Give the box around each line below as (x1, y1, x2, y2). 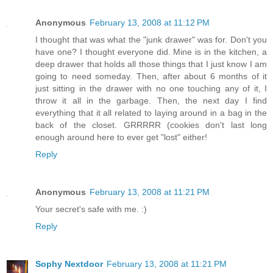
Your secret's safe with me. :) (35, 204, 147, 214)
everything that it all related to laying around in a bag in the (35, 107, 267, 118)
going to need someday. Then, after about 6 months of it (35, 71, 267, 81)
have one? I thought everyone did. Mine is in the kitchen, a (35, 46, 267, 57)
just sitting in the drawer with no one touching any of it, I (35, 83, 267, 93)
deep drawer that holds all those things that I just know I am (35, 58, 267, 69)
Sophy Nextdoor (35, 258, 103, 269)
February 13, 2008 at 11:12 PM (90, 17, 210, 27)
